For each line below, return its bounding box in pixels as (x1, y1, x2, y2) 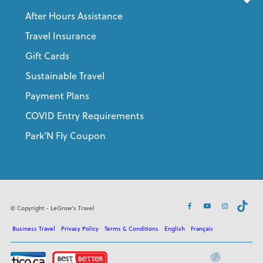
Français (190, 224, 213, 232)
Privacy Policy (60, 224, 99, 232)
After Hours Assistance (25, 9, 123, 22)
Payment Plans (25, 89, 89, 102)
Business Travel (12, 224, 55, 232)
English (164, 224, 185, 232)
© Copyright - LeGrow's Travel (10, 203, 95, 212)
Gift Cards (25, 49, 69, 62)
